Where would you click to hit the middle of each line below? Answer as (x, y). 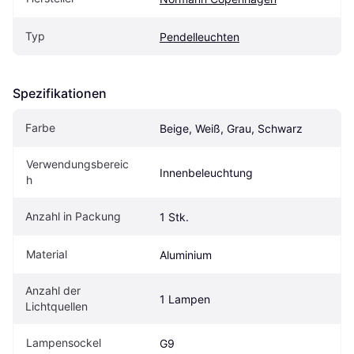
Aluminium (186, 254)
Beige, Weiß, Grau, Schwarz (231, 128)
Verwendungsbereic (77, 164)
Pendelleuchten (200, 36)
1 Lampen (185, 299)
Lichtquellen (56, 306)
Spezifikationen (60, 93)
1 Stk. (174, 217)
